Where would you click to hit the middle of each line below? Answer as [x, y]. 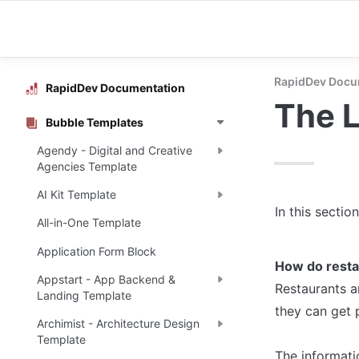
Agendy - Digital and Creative [115, 150]
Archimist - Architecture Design [118, 323]
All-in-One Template [89, 223]
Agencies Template [87, 166]
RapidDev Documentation [115, 87]
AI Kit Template [77, 195]
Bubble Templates [95, 122]
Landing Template [84, 295]
